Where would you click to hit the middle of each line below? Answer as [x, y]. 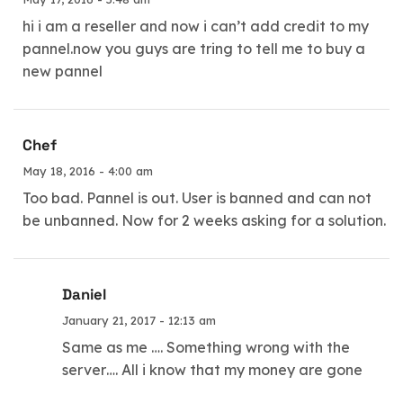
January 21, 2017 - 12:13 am [139, 320]
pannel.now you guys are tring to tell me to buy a [194, 48]
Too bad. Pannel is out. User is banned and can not [197, 197]
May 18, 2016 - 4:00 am [88, 170]
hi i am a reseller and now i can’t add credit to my [196, 26]
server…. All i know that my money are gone [213, 370]
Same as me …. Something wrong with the [206, 347]
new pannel [63, 71]
